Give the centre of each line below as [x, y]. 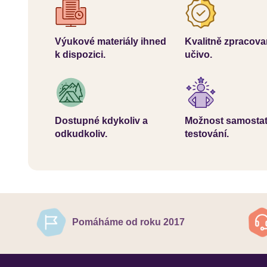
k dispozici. [80, 54]
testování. [207, 133]
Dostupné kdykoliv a [102, 120]
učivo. [198, 54]
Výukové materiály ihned [111, 41]
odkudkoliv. [81, 133]
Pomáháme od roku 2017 [129, 222]
